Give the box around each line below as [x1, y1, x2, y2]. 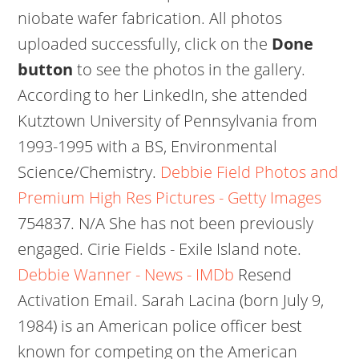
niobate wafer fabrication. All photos [18, 7, 283, 29]
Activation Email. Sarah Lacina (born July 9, [18, 289, 325, 311]
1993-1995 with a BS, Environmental [18, 135, 278, 157]
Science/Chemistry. [18, 161, 161, 183]
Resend [234, 264, 292, 285]
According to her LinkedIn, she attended [18, 84, 309, 106]
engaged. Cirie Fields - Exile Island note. [18, 238, 302, 260]
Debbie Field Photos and [160, 161, 339, 183]
